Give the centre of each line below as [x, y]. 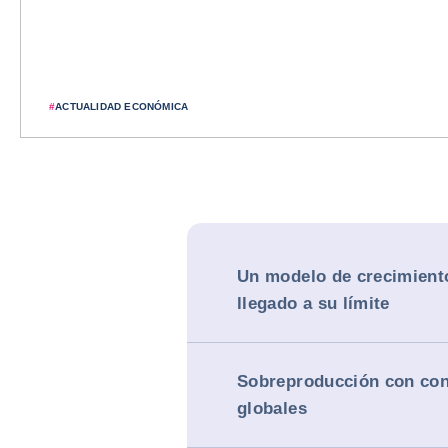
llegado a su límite [313, 303]
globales [272, 408]
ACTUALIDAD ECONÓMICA [122, 106]
